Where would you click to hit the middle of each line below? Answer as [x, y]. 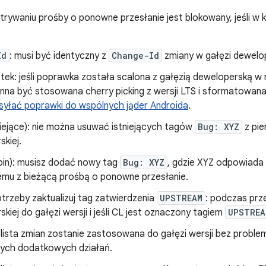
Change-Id [135, 56]
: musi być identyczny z [59, 56]
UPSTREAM [181, 198]
